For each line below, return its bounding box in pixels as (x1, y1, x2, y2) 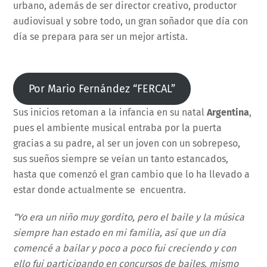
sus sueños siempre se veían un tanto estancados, (13, 153, 229, 164)
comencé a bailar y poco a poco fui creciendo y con (13, 243, 237, 254)
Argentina (207, 106, 250, 118)
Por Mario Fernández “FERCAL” (29, 82, 176, 95)
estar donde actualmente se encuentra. (13, 184, 187, 195)
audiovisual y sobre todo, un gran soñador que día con (13, 15, 249, 27)
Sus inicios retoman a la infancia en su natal (13, 106, 207, 118)
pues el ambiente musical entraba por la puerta (13, 122, 222, 133)
